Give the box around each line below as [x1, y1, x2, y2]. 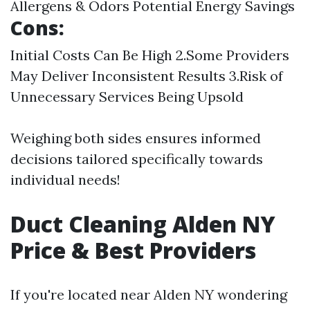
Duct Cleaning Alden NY [10, 209, 275, 239]
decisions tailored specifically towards [10, 150, 263, 168]
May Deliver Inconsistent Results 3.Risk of [10, 67, 283, 85]
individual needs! [10, 171, 120, 189]
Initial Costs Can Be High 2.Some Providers [10, 46, 289, 64]
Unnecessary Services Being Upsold [10, 88, 244, 106]
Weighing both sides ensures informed [10, 129, 261, 147]
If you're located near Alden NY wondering [10, 286, 287, 304]
